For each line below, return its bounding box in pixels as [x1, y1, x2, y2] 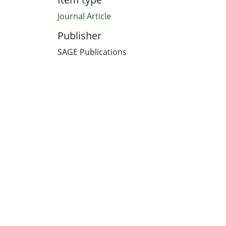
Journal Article [58, 10, 111, 22]
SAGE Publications [58, 46, 127, 58]
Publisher [58, 28, 101, 42]
